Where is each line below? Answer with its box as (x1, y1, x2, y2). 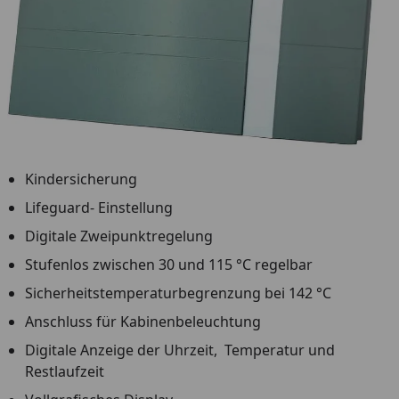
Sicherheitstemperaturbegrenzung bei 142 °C (25, 283, 331, 304)
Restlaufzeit (25, 362, 104, 382)
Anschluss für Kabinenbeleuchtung (25, 312, 261, 332)
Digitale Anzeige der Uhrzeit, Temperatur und (25, 340, 335, 361)
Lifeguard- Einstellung (25, 198, 173, 218)
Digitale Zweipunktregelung (25, 226, 213, 247)
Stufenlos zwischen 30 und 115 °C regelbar (25, 255, 313, 275)
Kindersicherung (25, 169, 137, 190)
